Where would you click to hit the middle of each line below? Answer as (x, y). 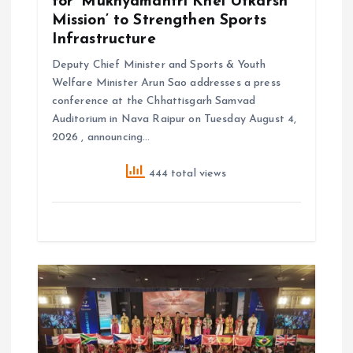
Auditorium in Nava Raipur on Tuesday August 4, (174, 119)
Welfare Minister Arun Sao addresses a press (166, 83)
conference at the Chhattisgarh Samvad (153, 101)
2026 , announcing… (101, 137)
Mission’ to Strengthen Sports (159, 20)
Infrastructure (104, 39)
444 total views (186, 173)
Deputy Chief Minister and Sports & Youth (159, 65)
